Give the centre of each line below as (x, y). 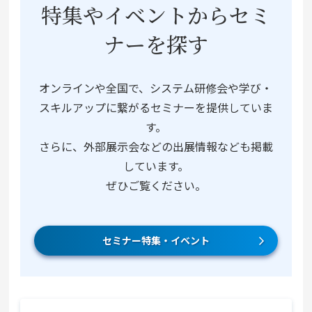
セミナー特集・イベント (156, 241)
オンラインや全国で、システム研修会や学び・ (156, 88)
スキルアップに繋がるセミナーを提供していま (156, 108)
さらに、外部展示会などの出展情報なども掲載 (156, 147)
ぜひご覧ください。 (156, 186)
